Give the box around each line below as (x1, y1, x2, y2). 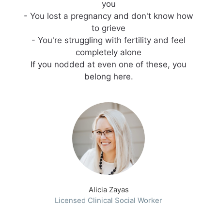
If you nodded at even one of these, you (31, 60, 186, 70)
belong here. (84, 72, 133, 82)
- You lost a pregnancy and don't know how (24, 11, 193, 21)
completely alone (76, 47, 141, 58)
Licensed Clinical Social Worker (55, 196, 162, 205)
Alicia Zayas (88, 185, 129, 195)
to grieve (92, 23, 125, 33)
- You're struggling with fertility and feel (31, 35, 186, 46)
